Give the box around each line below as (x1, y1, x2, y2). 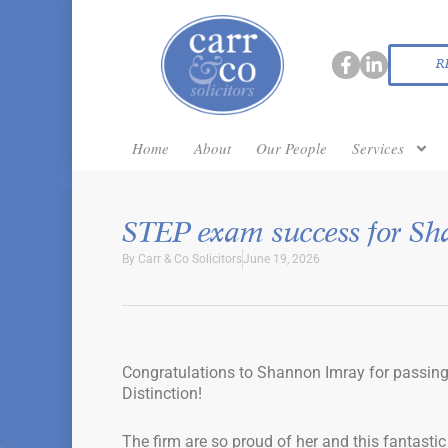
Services (352, 138, 404, 158)
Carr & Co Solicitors (138, 252, 242, 266)
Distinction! (122, 384, 202, 403)
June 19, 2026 (243, 252, 320, 266)
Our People (256, 138, 327, 158)
